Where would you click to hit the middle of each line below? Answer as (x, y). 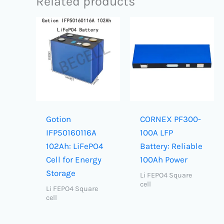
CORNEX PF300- (171, 119)
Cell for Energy (74, 160)
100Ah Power (164, 160)
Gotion (59, 119)
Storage (61, 173)
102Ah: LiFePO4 (75, 146)
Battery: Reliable (171, 146)
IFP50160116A (71, 133)
